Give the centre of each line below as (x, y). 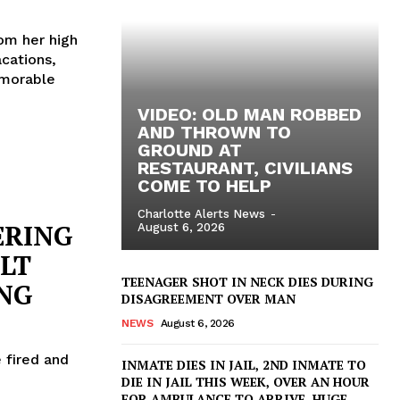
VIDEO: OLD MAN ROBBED (250, 114)
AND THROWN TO (214, 132)
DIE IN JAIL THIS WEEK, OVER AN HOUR (246, 381)
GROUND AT (190, 150)
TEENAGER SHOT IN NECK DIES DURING (247, 281)
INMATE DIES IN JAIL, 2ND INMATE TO (244, 364)
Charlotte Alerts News (201, 213)
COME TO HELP (204, 185)
